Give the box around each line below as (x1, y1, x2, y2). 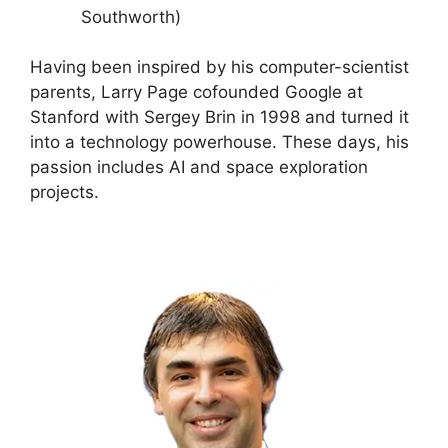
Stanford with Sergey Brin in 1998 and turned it (30, 107, 409, 127)
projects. (30, 182, 99, 202)
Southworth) (81, 6, 181, 27)
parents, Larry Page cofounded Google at (30, 82, 363, 102)
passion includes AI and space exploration (30, 157, 368, 177)
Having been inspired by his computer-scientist (30, 57, 409, 77)
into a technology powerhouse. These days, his (30, 132, 409, 152)
